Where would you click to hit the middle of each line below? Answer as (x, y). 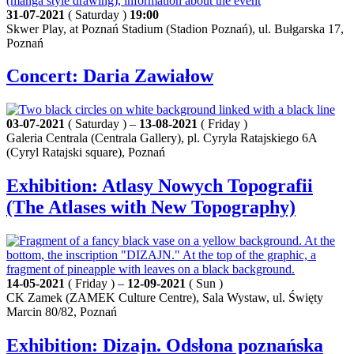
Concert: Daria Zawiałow (110, 76)
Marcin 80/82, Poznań (62, 312)
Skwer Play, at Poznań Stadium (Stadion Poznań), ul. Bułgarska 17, (175, 28)
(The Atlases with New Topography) (151, 207)
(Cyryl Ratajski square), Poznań (86, 153)
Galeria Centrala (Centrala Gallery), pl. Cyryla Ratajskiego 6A (162, 138)
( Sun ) (204, 284)
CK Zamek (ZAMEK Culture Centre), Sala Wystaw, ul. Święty (165, 298)
